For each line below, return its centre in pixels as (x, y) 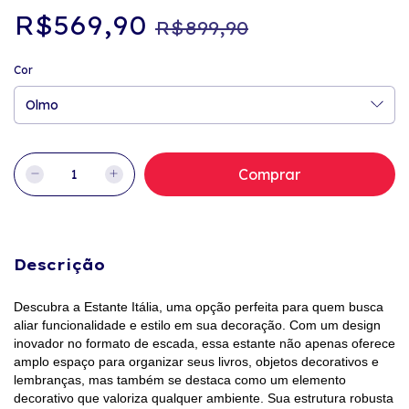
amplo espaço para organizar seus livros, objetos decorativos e (196, 362)
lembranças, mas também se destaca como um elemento (180, 380)
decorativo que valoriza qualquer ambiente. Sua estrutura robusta (204, 399)
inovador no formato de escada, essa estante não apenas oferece (204, 344)
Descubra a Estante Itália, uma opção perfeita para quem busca (199, 307)
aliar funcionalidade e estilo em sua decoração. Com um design (197, 325)
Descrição (59, 264)
